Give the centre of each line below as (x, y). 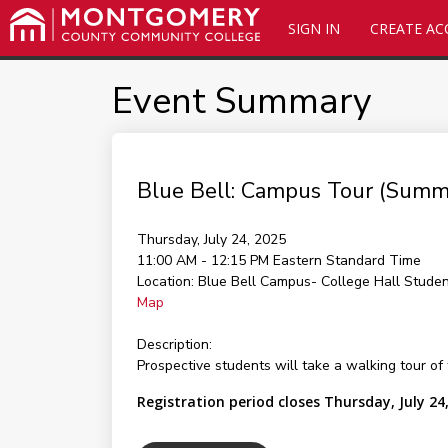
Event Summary (241, 101)
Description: (174, 344)
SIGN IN (313, 28)
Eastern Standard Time (346, 260)
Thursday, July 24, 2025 (211, 239)
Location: (165, 281)
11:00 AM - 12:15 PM (204, 260)
